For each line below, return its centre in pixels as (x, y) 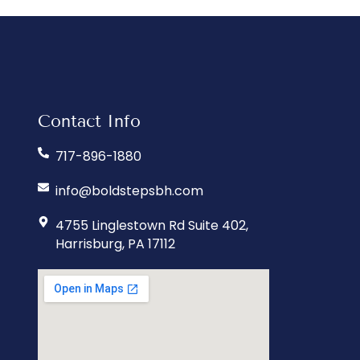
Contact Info (89, 122)
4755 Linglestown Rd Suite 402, (152, 226)
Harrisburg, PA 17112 (115, 244)
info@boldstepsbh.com (129, 191)
